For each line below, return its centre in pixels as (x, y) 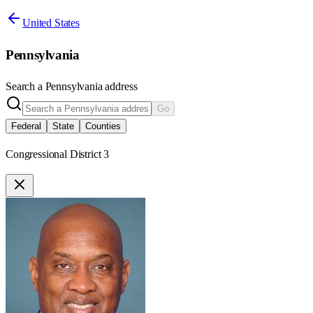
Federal (26, 126)
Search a (26, 87)
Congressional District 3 (58, 154)
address (120, 87)
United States (51, 22)
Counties (103, 126)
